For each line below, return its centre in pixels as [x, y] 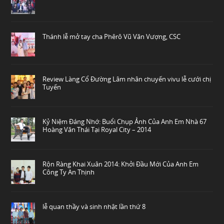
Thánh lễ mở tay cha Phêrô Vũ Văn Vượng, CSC [112, 36]
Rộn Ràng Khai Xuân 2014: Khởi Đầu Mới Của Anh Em [121, 164]
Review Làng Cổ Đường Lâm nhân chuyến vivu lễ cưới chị [127, 79]
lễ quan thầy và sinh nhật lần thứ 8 [94, 206]
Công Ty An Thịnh [69, 172]
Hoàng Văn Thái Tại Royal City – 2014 [97, 129]
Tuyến [52, 87]
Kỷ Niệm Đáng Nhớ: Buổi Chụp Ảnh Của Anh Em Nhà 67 [125, 121]
